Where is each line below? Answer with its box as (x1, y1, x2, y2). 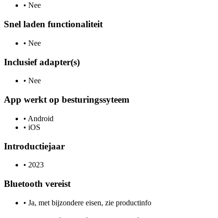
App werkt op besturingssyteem (4, 94, 129, 105)
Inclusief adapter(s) (4, 56, 80, 67)
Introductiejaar (4, 141, 65, 151)
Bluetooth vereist (4, 178, 71, 189)
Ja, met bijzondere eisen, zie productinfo (26, 198, 151, 207)
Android (26, 114, 54, 123)
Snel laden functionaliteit (4, 19, 103, 30)
